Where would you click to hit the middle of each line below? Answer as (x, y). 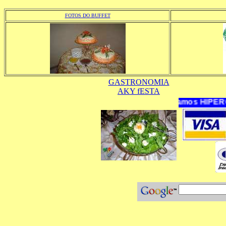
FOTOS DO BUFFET (88, 15)
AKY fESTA (139, 91)
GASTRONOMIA (139, 82)
